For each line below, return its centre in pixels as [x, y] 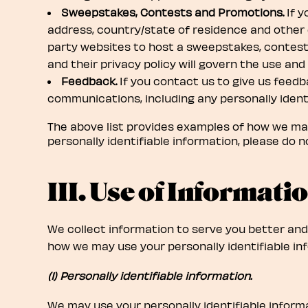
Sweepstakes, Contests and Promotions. [172, 12]
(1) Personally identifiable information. [149, 275]
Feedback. [89, 81]
